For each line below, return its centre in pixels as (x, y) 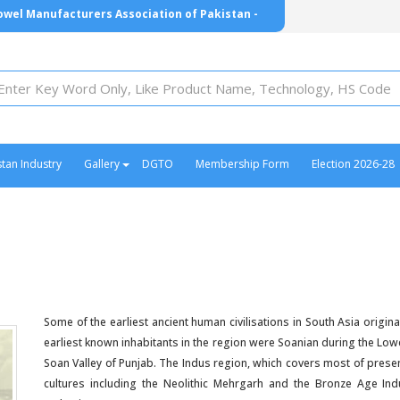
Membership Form (242, 164)
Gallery (102, 164)
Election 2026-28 (353, 164)
